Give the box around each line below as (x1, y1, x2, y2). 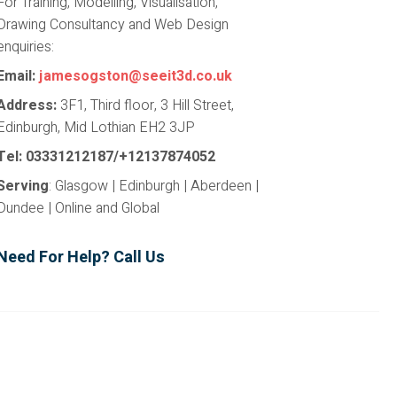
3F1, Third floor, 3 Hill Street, (60, 94, 235, 116)
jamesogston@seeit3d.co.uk (39, 65, 233, 87)
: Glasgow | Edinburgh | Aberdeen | (49, 175, 260, 197)
